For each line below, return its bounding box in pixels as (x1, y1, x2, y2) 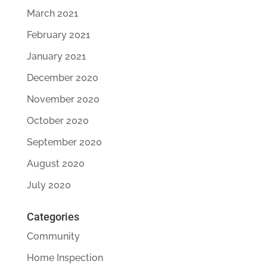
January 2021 (26, 50, 86, 62)
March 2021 (26, 7, 78, 19)
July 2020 (26, 179, 71, 191)
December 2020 (26, 72, 98, 83)
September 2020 (26, 136, 102, 148)
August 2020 (26, 157, 85, 169)
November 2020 (26, 93, 100, 105)
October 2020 (26, 114, 89, 126)
